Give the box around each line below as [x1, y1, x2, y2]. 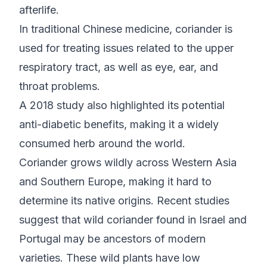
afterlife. [19, 4, 59, 16]
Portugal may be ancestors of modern [19, 232, 206, 245]
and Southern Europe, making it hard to [19, 175, 212, 188]
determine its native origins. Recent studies [19, 194, 229, 207]
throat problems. [19, 80, 103, 92]
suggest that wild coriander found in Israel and [19, 213, 247, 226]
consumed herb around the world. [19, 137, 185, 150]
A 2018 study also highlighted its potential [19, 99, 225, 111]
